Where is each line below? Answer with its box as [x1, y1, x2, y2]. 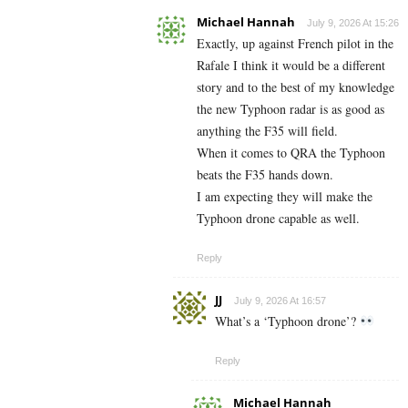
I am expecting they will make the [197, 187, 372, 205]
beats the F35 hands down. [197, 165, 333, 183]
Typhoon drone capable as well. [197, 209, 360, 227]
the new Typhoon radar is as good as [197, 99, 384, 117]
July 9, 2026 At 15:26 [307, 16, 399, 28]
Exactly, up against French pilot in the [197, 34, 393, 52]
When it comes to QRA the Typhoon [197, 143, 385, 161]
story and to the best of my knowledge [197, 77, 394, 96]
